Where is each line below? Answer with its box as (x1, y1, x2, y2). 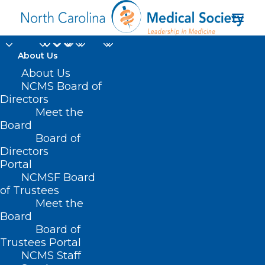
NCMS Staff (21, 249, 81, 262)
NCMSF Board (21, 171, 95, 184)
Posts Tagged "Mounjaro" (31, 244, 140, 254)
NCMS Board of (21, 80, 102, 93)
